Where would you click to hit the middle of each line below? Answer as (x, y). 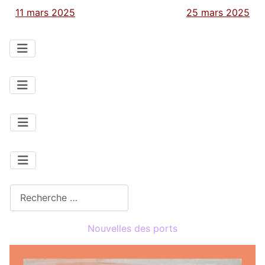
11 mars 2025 (45, 12)
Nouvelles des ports (132, 228)
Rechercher (35, 191)
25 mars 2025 (218, 12)
